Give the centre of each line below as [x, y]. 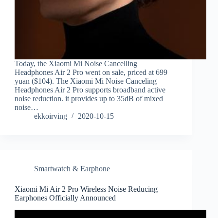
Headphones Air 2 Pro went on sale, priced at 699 [91, 73]
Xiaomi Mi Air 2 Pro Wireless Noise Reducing [86, 189]
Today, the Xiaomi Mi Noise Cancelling [76, 64]
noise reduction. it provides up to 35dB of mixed [89, 99]
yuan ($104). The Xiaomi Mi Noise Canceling [86, 81]
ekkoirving [51, 116]
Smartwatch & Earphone [72, 169]
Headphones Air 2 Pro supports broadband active [90, 90]
